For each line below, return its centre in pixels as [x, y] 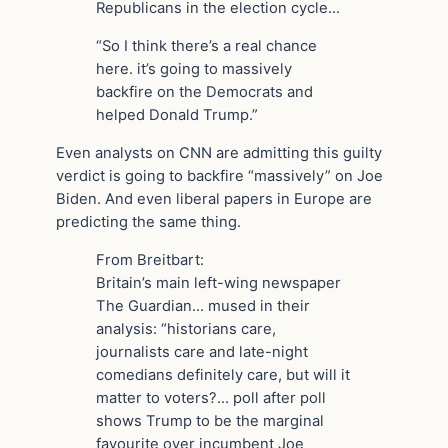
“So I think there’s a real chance [206, 46]
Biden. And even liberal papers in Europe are [214, 198]
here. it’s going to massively [194, 69]
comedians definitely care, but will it [223, 374]
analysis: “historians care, [186, 328]
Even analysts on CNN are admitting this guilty [219, 152]
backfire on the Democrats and [204, 92]
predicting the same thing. [148, 221]
